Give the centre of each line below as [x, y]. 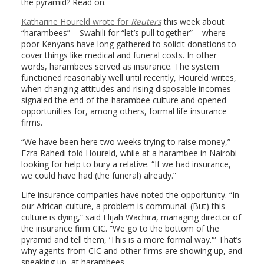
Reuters [146, 22]
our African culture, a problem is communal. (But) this [123, 206]
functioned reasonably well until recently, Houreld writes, [128, 78]
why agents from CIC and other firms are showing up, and [131, 251]
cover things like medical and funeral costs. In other [119, 55]
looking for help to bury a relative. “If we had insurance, [126, 164]
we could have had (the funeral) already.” [98, 176]
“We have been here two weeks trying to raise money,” [126, 142]
